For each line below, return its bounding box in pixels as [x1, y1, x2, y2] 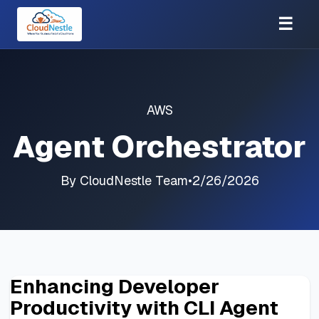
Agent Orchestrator [13, 127, 306, 166]
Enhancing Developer [9, 273, 219, 299]
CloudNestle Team [79, 172, 188, 189]
